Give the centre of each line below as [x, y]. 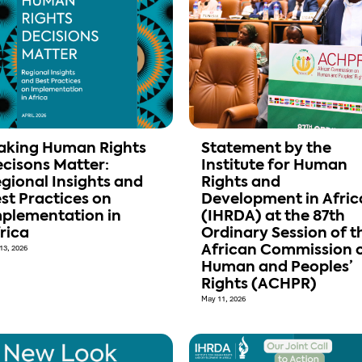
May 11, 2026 [223, 299]
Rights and [241, 183]
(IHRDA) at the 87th [273, 217]
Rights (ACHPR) [259, 285]
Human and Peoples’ [277, 268]
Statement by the [266, 149]
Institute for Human [274, 166]
